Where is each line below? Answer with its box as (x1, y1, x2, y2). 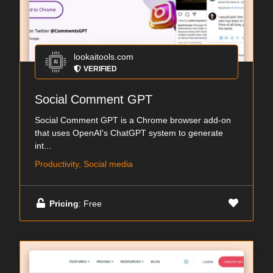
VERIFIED (83, 65, 117, 74)
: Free (79, 198, 102, 208)
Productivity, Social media (35, 159, 133, 169)
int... (35, 141, 51, 151)
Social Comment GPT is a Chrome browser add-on (35, 115, 231, 126)
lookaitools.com (74, 52, 133, 62)
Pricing (49, 198, 79, 208)
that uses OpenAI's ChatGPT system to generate (35, 128, 223, 138)
